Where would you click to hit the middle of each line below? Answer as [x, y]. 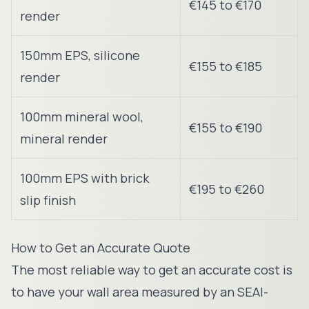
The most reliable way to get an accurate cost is [152, 270]
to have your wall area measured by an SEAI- [140, 292]
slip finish [48, 200]
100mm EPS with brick [84, 178]
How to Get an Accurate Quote [101, 248]
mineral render [64, 139]
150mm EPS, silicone [80, 55]
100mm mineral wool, [82, 117]
